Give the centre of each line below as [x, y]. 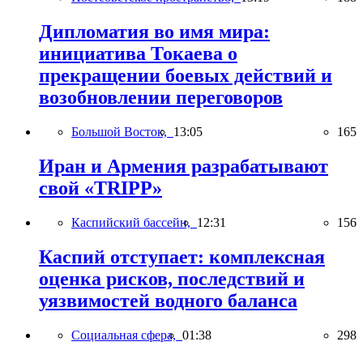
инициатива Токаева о [138, 54]
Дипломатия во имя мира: [154, 32]
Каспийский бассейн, [134, 223]
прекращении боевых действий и [186, 76]
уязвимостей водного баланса [168, 300]
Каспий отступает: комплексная [182, 256]
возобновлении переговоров [161, 98]
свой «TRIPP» [100, 188]
